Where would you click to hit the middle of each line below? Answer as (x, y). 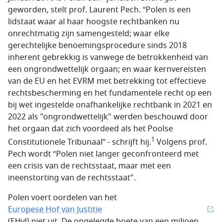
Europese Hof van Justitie (55, 210)
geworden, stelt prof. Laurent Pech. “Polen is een (99, 10)
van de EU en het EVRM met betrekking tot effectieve (107, 81)
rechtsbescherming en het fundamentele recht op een (110, 93)
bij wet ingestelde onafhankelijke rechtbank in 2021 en (110, 105)
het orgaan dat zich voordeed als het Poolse (90, 129)
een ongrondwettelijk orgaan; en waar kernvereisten (107, 69)
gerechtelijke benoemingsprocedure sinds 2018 (97, 46)
